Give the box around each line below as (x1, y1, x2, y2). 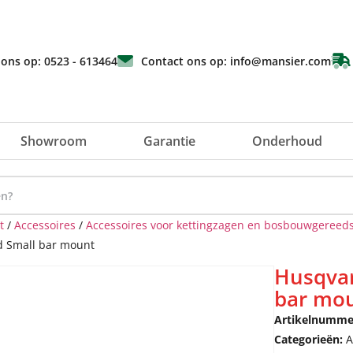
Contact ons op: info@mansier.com (141, 54, 332, 69)
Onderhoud (252, 132, 322, 150)
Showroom (20, 132, 87, 150)
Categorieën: (274, 332, 346, 347)
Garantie (143, 132, 195, 150)
